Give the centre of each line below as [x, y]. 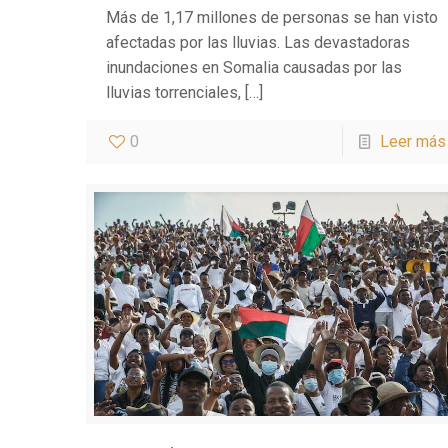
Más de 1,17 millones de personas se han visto [272, 17]
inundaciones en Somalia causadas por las [254, 67]
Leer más [412, 141]
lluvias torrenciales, [174, 92]
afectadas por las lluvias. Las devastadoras [258, 42]
